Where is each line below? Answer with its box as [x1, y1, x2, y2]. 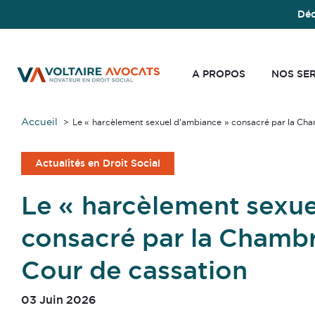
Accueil [21, 116, 58, 127]
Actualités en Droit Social [35, 157, 160, 169]
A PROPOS [191, 68, 245, 79]
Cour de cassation [21, 256, 247, 284]
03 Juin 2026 [21, 293, 96, 306]
